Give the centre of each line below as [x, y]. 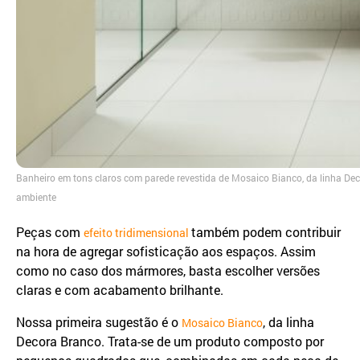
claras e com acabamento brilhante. [120, 290]
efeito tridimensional [137, 233]
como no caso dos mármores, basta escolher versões [168, 271]
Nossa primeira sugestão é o [99, 322]
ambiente [36, 197]
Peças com [50, 232]
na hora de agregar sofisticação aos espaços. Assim [166, 252]
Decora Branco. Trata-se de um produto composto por [170, 342]
